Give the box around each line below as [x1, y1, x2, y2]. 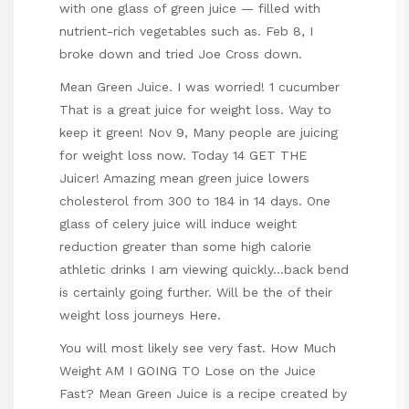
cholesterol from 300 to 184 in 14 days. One [59, 194, 330, 209]
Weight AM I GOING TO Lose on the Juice [59, 363, 316, 379]
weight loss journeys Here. [59, 308, 221, 323]
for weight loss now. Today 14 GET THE [59, 148, 307, 163]
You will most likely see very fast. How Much [59, 341, 336, 356]
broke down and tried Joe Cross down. [59, 46, 302, 61]
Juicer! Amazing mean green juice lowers [59, 171, 309, 186]
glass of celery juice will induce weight [59, 216, 297, 232]
